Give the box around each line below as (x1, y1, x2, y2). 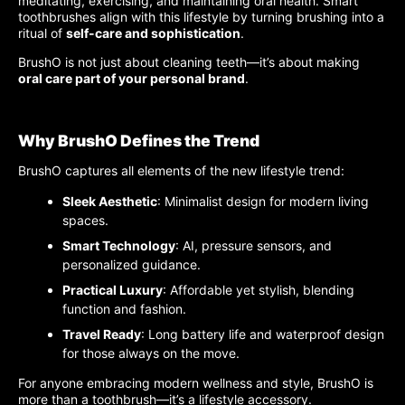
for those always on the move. (62, 345, 240, 362)
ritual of (18, 24, 66, 41)
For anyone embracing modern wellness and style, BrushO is (18, 375, 373, 391)
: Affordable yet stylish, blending (163, 282, 354, 298)
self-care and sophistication (66, 24, 240, 41)
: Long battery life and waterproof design (141, 326, 384, 343)
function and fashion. (62, 301, 186, 317)
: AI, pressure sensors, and (175, 238, 332, 254)
